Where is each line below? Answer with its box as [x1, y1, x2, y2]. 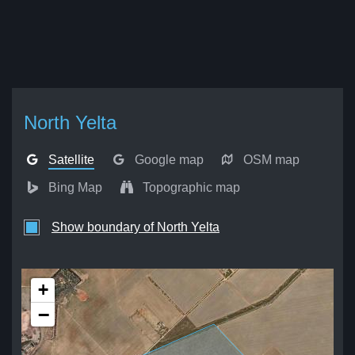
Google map [134, 153, 204, 166]
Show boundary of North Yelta [52, 220, 219, 234]
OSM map [243, 153, 300, 166]
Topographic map [142, 181, 240, 194]
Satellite [48, 153, 95, 166]
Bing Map [48, 181, 103, 194]
